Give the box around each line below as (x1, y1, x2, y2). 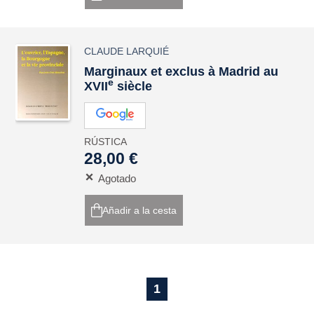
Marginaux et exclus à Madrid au (84, 64, 279, 78)
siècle (114, 79, 153, 93)
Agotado (98, 172, 137, 184)
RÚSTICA (84, 136, 128, 147)
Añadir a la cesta (102, 205, 177, 216)
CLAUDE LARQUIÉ (84, 46, 170, 57)
